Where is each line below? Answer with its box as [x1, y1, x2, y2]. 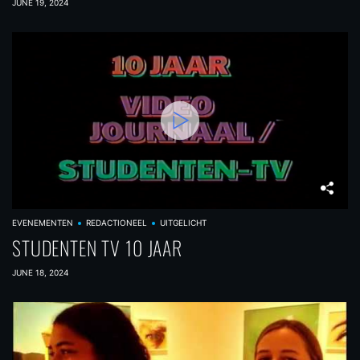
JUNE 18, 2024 [12, 268, 68, 277]
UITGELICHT [159, 218, 207, 227]
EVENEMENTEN [12, 218, 73, 227]
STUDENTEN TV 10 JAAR [12, 233, 182, 262]
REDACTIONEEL [85, 218, 147, 227]
